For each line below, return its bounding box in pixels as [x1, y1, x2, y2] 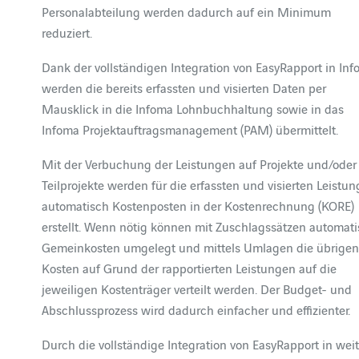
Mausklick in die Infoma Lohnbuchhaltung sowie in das [42, 99, 345, 117]
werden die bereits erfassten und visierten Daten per [42, 79, 327, 96]
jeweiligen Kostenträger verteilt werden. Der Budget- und [42, 280, 353, 297]
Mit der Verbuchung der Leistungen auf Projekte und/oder [42, 155, 357, 172]
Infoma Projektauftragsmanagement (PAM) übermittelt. [42, 120, 339, 138]
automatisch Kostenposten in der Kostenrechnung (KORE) [42, 196, 355, 214]
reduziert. [42, 23, 93, 41]
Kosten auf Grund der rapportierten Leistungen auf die [42, 259, 337, 276]
